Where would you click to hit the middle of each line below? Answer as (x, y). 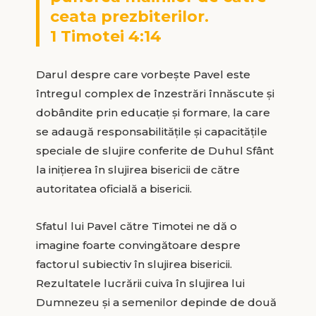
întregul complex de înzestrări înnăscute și (155, 93)
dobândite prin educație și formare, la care (153, 112)
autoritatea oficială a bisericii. (114, 188)
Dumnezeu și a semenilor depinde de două (156, 302)
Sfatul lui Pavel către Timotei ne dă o (136, 226)
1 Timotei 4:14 (105, 36)
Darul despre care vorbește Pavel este (143, 74)
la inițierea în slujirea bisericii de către (138, 169)
